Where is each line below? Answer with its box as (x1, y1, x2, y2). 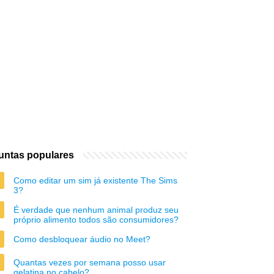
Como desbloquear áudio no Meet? (13, 234, 150, 244)
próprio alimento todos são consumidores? (13, 215, 179, 224)
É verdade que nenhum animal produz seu (13, 205, 179, 215)
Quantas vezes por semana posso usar (13, 257, 166, 267)
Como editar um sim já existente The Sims (13, 176, 177, 185)
